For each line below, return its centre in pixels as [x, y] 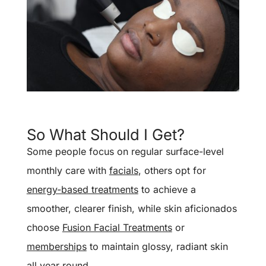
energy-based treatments [82, 189]
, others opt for [172, 170]
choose [44, 227]
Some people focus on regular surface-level [125, 151]
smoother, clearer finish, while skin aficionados [132, 208]
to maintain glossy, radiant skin [157, 246]
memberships [56, 246]
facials [123, 170]
